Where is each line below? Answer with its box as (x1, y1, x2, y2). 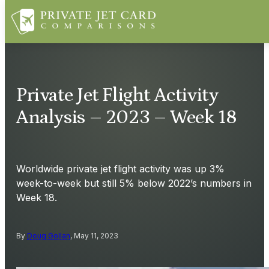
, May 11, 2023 (70, 231, 118, 240)
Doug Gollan (27, 231, 70, 240)
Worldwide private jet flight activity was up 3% (16, 162, 225, 175)
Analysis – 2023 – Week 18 (16, 107, 237, 129)
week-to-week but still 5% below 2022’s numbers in (16, 177, 252, 189)
